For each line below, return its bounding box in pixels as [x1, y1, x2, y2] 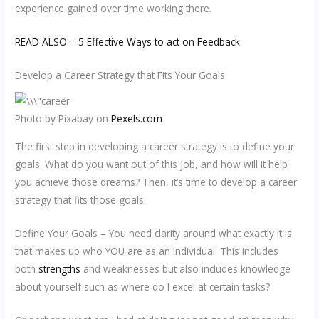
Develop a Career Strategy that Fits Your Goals [15, 68, 226, 82]
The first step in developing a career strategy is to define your [15, 140, 295, 154]
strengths [38, 261, 81, 276]
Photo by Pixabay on [15, 112, 112, 126]
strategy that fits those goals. [15, 193, 147, 207]
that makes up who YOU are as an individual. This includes [15, 244, 279, 258]
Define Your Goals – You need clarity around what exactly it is [15, 226, 293, 240]
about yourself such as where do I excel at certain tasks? [15, 279, 271, 293]
